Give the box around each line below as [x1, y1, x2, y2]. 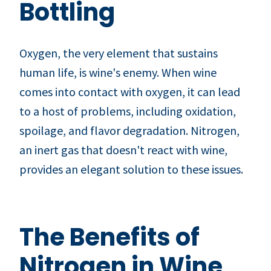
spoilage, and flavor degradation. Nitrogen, [19, 122, 240, 138]
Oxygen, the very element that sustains [19, 45, 218, 60]
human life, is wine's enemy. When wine [19, 64, 217, 80]
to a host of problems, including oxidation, [19, 103, 236, 119]
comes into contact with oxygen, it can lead [19, 83, 240, 99]
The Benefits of [19, 220, 200, 254]
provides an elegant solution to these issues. [19, 161, 243, 177]
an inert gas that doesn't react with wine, [19, 142, 227, 157]
